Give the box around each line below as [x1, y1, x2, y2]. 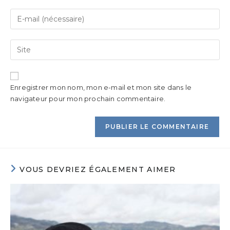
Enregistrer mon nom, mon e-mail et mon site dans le [10, 83, 192, 91]
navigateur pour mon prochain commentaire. [10, 94, 166, 103]
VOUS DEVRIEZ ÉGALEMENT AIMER [20, 165, 176, 174]
